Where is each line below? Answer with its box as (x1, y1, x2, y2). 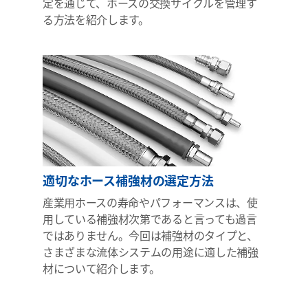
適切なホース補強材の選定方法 (43, 171, 214, 189)
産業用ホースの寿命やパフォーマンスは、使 (43, 194, 258, 210)
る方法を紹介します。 (43, 11, 149, 27)
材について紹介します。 (43, 260, 160, 276)
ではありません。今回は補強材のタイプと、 (43, 227, 258, 243)
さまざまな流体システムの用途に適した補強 (43, 243, 258, 260)
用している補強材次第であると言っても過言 (43, 210, 257, 227)
